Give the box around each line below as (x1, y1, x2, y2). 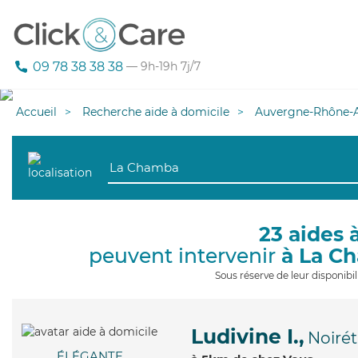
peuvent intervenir (89, 244, 281, 268)
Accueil (16, 105, 57, 119)
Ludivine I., (191, 324, 304, 348)
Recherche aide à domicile (82, 105, 229, 119)
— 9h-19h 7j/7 (123, 59, 201, 74)
